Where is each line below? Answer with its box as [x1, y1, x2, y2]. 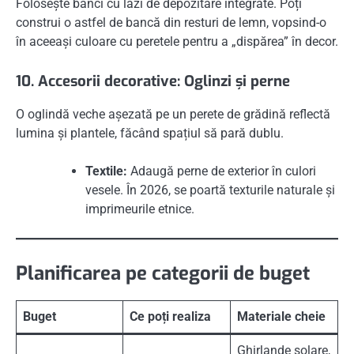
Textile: [85, 164, 127, 179]
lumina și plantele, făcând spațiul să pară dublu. [16, 126, 284, 141]
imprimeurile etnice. [85, 201, 194, 217]
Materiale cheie [237, 309, 326, 325]
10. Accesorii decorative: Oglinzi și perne [16, 71, 290, 92]
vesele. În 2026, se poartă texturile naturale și [85, 183, 335, 198]
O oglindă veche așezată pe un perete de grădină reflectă [16, 107, 330, 122]
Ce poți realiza [130, 309, 211, 325]
